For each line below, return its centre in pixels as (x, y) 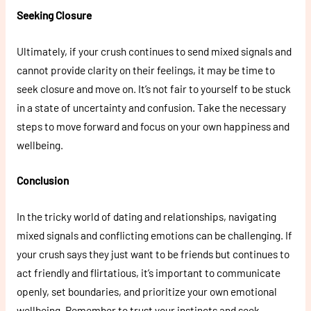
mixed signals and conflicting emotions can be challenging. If (154, 235)
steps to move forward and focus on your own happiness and (153, 126)
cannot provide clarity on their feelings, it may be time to (145, 69)
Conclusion (42, 180)
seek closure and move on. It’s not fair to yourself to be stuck (153, 88)
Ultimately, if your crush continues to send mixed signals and (154, 51)
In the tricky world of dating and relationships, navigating (146, 217)
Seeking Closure (54, 15)
